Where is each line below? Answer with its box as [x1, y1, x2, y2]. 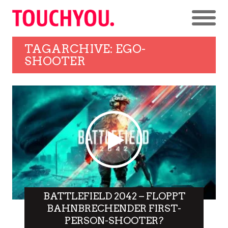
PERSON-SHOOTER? [65, 215, 163, 227]
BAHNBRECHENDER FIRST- [47, 203, 181, 215]
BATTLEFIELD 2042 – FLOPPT [43, 190, 185, 203]
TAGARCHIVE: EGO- [24, 41, 146, 56]
